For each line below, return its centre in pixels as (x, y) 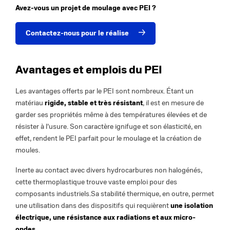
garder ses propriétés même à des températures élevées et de (111, 115)
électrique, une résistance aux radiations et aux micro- (106, 218)
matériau (29, 103)
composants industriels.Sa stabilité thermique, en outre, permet (115, 194)
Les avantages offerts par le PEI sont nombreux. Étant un (104, 91)
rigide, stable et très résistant (93, 103)
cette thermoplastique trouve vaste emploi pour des (96, 182)
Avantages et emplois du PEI (89, 69)
